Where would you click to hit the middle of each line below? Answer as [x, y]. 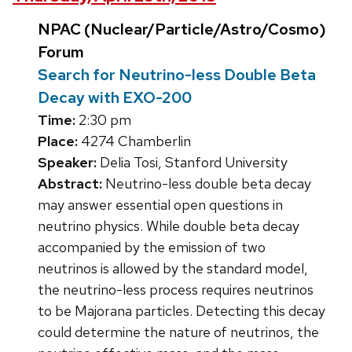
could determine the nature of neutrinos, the [178, 332]
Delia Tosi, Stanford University [192, 163]
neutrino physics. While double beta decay [169, 226]
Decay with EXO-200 [115, 98]
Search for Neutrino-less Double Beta [177, 75]
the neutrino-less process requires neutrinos [176, 290]
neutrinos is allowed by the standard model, [173, 269]
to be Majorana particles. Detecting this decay [181, 311]
